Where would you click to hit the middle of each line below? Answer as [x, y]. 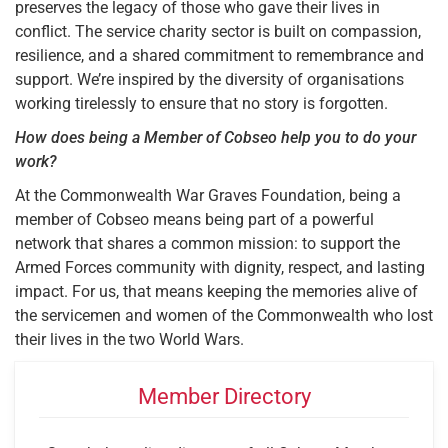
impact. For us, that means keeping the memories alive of [216, 291]
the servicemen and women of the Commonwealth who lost [224, 315]
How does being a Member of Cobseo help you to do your [215, 137]
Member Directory [224, 396]
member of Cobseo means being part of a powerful [194, 219]
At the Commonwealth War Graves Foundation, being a [208, 195]
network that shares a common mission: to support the [207, 243]
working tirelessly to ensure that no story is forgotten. [201, 103]
